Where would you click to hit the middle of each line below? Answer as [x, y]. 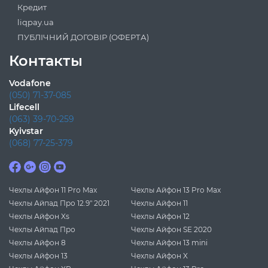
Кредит [32, 7]
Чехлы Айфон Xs [39, 217]
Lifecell [24, 107]
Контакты [46, 61]
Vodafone [30, 83]
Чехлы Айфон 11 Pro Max [53, 190]
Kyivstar [26, 131]
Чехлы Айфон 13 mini [169, 243]
